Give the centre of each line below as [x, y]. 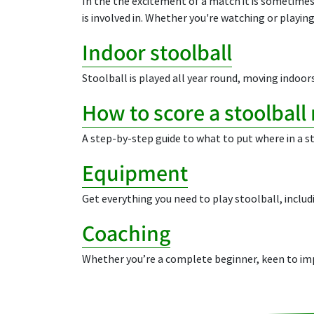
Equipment [135, 172]
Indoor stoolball [157, 52]
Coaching [126, 232]
